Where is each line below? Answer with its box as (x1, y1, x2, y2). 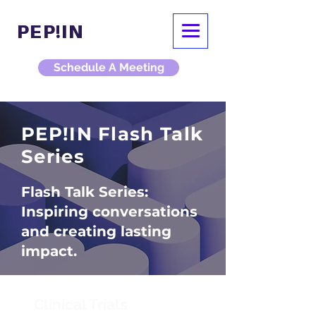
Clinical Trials (34, 296, 127, 313)
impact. (21, 243, 77, 260)
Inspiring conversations (21, 203, 197, 220)
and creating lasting (21, 223, 171, 240)
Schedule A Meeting (53, 61, 164, 74)
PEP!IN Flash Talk (21, 123, 204, 145)
